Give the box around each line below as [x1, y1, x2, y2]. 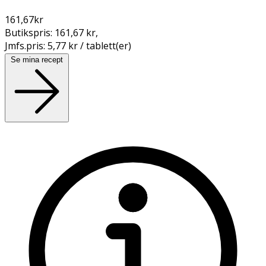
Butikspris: [5, 26, 55, 39]
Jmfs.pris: [5, 39, 47, 52]
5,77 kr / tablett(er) [47, 39, 131, 52]
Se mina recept [11, 55, 63, 64]
